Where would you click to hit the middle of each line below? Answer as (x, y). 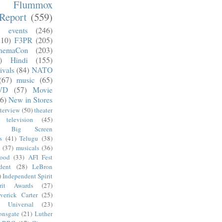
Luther (44, 213)
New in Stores (31, 99)
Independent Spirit (28, 176)
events (18, 30)
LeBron (42, 166)
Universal (21, 204)
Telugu (29, 138)
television (20, 119)
